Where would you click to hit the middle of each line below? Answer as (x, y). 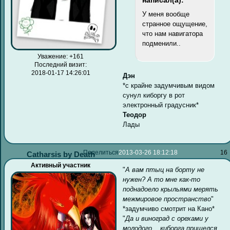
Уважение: (53, 56)
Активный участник (61, 165)
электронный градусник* (161, 105)
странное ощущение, (175, 24)
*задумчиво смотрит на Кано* (169, 209)
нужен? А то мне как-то (162, 180)
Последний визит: (61, 64)
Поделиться (101, 153)
